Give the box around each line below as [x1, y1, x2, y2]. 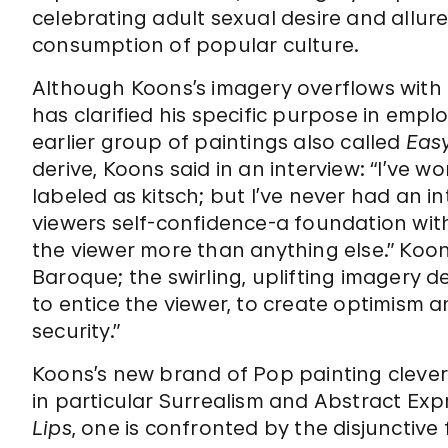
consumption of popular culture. [32, 33, 360, 57]
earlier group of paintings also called [32, 130, 406, 154]
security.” [32, 319, 120, 343]
